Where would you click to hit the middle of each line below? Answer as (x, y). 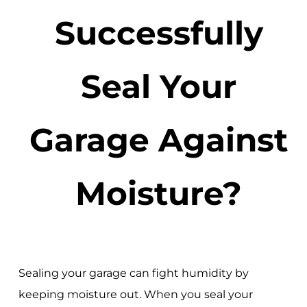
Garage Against (159, 139)
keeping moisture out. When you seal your (135, 295)
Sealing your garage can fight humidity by (133, 273)
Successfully (159, 33)
